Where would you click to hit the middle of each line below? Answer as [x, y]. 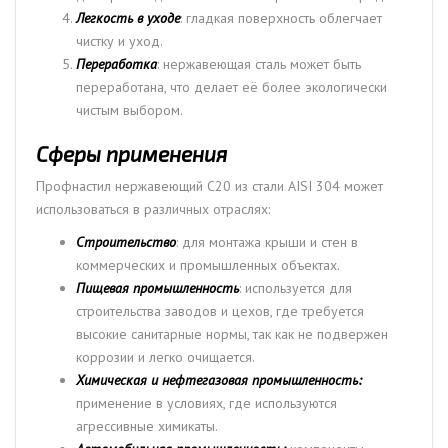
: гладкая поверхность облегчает [281, 17]
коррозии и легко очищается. [165, 356]
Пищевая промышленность [157, 287]
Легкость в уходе [128, 17]
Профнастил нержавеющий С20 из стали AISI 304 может [209, 185]
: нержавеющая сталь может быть [259, 63]
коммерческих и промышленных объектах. [208, 264]
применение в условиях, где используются [206, 402]
